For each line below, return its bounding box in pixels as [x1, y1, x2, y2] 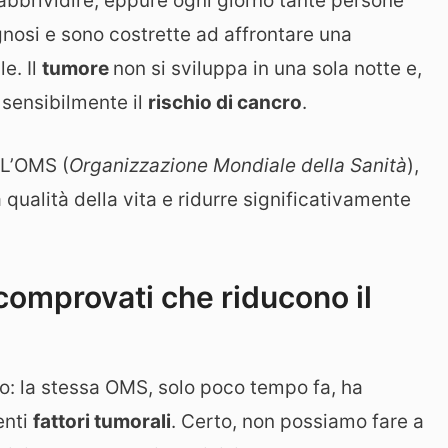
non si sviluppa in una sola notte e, [113, 57, 422, 81]
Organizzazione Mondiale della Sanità [69, 153, 407, 177]
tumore [42, 57, 113, 81]
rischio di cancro [148, 91, 302, 115]
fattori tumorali [33, 410, 171, 434]
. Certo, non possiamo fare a [171, 410, 424, 434]
